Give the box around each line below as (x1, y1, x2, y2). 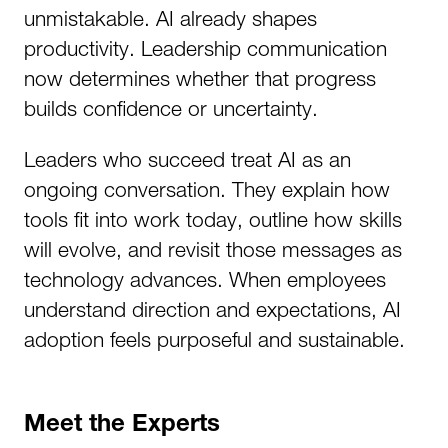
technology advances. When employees (24, 267, 386, 291)
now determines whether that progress (24, 66, 376, 90)
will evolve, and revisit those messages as (24, 237, 402, 261)
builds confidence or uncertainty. (24, 96, 318, 120)
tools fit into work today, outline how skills (24, 207, 402, 231)
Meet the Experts (24, 414, 220, 438)
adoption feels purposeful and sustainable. (24, 327, 405, 351)
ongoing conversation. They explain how (24, 177, 390, 201)
